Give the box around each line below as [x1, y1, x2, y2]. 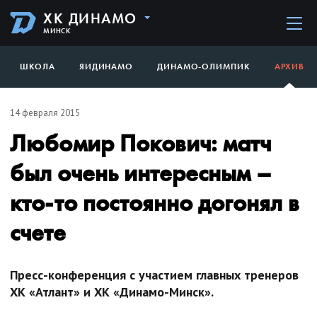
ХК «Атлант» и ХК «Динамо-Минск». [10, 283, 214, 300]
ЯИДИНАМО [79, 61, 134, 72]
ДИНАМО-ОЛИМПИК [157, 61, 250, 72]
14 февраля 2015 [10, 106, 80, 119]
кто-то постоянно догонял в [10, 187, 299, 218]
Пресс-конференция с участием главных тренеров [10, 266, 299, 283]
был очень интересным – [10, 157, 272, 188]
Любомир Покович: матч [10, 127, 271, 158]
